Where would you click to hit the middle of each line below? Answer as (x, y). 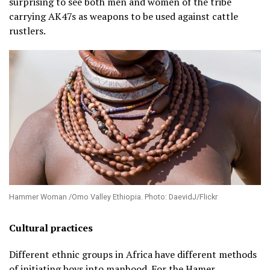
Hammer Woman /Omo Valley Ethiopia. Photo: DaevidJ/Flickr (113, 196)
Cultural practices (51, 228)
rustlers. (27, 30)
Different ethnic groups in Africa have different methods (133, 254)
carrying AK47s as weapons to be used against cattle (124, 16)
